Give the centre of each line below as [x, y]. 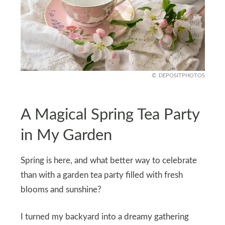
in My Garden [66, 135]
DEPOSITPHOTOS [182, 76]
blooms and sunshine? [61, 190]
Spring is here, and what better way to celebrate [108, 161]
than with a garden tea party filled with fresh [101, 176]
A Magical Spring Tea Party [110, 115]
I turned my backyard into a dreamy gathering [104, 217]
